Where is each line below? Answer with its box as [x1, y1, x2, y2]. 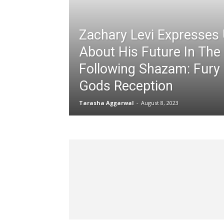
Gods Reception [79, 78, 173, 94]
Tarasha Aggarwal [79, 99, 134, 106]
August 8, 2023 [141, 99, 178, 106]
